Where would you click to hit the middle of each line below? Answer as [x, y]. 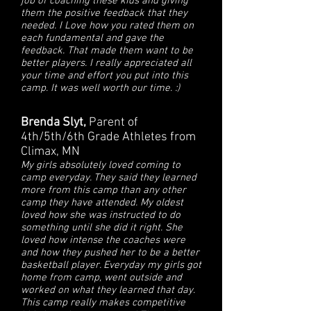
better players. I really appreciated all [106, 63]
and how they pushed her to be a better [110, 253]
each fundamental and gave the [92, 38]
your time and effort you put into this [104, 76]
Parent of [114, 123]
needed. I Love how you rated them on [107, 26]
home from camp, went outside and [101, 278]
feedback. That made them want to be [107, 51]
